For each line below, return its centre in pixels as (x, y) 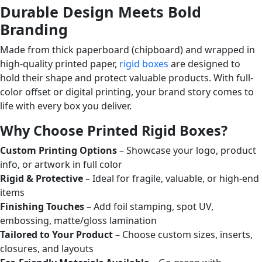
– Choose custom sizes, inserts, (183, 234)
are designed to (204, 63)
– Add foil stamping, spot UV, (149, 206)
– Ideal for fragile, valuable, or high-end (171, 178)
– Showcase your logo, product (187, 150)
